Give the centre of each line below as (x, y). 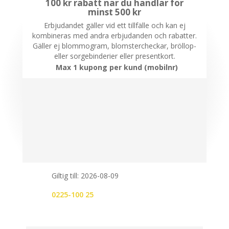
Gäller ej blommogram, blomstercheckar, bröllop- (114, 46)
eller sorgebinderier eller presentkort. (114, 56)
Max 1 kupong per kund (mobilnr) (117, 67)
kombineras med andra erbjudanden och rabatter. (114, 36)
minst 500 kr (114, 12)
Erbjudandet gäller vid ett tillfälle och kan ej (114, 26)
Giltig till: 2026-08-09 (85, 176)
